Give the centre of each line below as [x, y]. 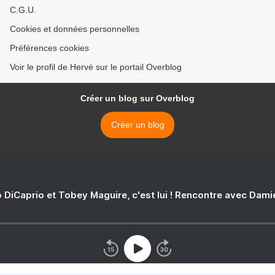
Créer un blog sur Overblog [137, 99]
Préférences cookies [49, 48]
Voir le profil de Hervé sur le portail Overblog [96, 67]
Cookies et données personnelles [75, 29]
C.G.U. [23, 10]
